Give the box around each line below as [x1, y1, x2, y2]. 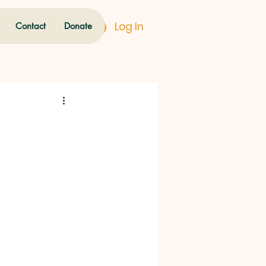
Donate [64, 20, 92, 31]
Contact [15, 20, 46, 31]
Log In [114, 20, 144, 34]
